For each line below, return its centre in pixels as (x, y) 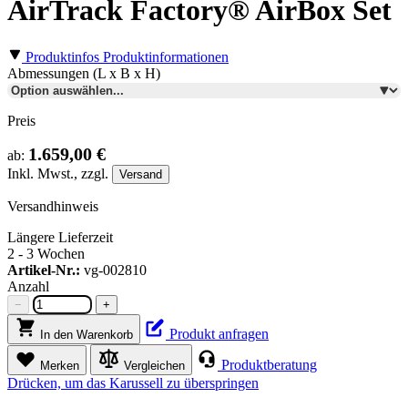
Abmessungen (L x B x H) (84, 73)
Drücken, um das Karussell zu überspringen (133, 382)
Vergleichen (154, 365)
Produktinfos (64, 56)
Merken (60, 365)
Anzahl (28, 286)
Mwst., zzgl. (75, 173)
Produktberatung (267, 364)
